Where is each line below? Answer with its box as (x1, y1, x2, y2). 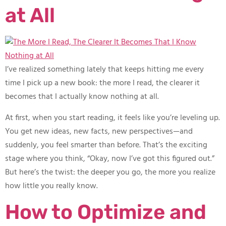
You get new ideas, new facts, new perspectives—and (5, 125, 193, 138)
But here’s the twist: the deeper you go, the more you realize (5, 165, 215, 179)
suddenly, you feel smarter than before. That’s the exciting (5, 138, 207, 152)
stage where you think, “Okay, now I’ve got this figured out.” (5, 152, 214, 165)
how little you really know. (5, 179, 98, 193)
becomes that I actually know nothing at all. (5, 90, 159, 104)
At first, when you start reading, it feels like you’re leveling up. (5, 111, 220, 125)
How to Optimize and (5, 200, 206, 224)
